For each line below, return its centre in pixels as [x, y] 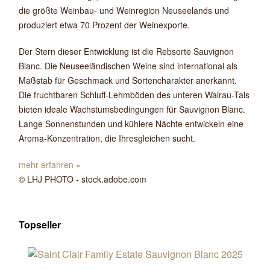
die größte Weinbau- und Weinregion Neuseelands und [124, 10]
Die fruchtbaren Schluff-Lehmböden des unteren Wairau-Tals [134, 95]
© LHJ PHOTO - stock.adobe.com [83, 179]
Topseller [40, 224]
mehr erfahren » [50, 165]
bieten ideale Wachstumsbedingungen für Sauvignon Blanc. [132, 109]
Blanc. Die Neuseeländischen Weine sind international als [128, 66]
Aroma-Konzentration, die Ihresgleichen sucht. [107, 138]
